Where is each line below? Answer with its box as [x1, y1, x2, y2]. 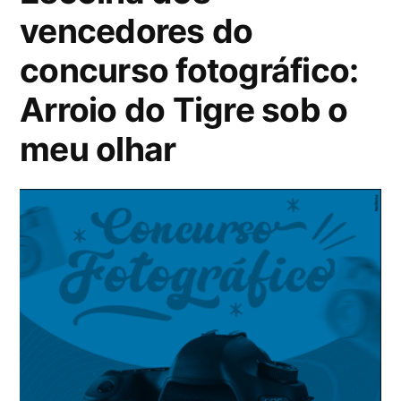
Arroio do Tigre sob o [20, 89, 348, 130]
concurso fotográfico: [20, 49, 359, 90]
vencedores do [20, 10, 253, 51]
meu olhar [20, 128, 176, 169]
